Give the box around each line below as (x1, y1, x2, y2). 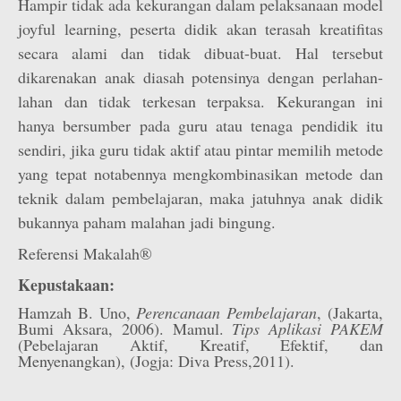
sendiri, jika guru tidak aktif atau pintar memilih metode (18, 139, 383, 160)
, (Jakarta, (317, 302, 384, 323)
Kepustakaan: (18, 273, 115, 296)
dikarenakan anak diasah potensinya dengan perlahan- (18, 66, 383, 88)
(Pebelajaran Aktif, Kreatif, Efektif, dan (18, 334, 383, 355)
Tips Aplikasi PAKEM (232, 318, 384, 339)
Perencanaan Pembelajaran (136, 302, 318, 323)
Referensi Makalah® (18, 243, 152, 264)
